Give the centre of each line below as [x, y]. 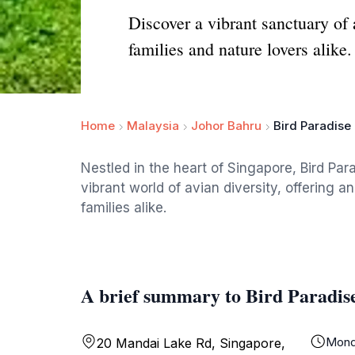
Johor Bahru [226, 126]
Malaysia [153, 126]
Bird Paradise [312, 126]
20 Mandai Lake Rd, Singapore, [191, 343]
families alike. [124, 208]
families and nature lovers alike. [240, 49]
